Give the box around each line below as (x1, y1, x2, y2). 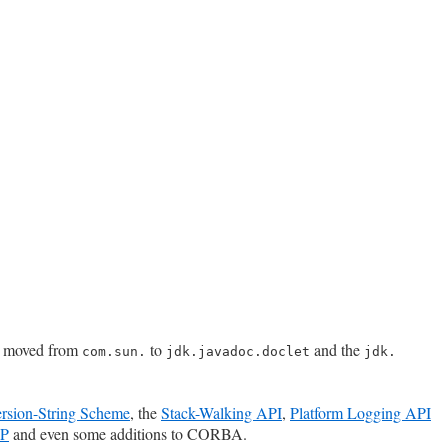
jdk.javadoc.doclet (166, 344, 310, 360)
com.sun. (82, 344, 146, 360)
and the (310, 339, 364, 361)
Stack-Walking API (161, 402, 282, 424)
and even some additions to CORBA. (9, 423, 247, 445)
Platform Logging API (290, 402, 431, 424)
